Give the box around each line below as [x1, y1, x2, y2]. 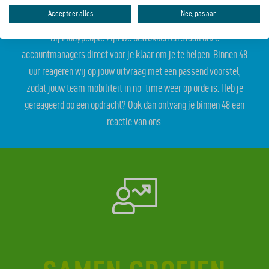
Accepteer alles [47, 8, 93, 18]
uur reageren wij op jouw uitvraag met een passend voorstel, [28, 65, 241, 77]
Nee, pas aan [181, 8, 217, 18]
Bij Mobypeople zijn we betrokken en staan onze [50, 31, 219, 43]
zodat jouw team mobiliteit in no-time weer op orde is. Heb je [26, 82, 243, 94]
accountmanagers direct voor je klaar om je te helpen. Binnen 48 [22, 48, 247, 60]
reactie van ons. [106, 115, 163, 127]
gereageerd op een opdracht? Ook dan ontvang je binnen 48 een [25, 98, 244, 110]
